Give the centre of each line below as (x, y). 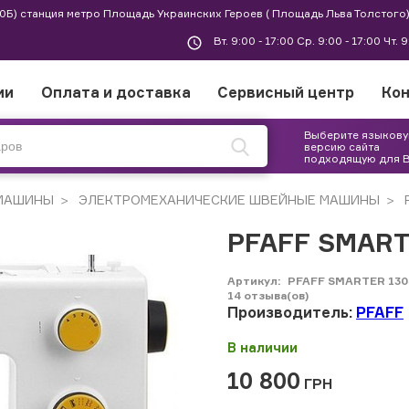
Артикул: (256, 281)
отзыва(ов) (276, 295)
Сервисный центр (286, 92)
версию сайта (342, 146)
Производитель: (292, 312)
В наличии (262, 347)
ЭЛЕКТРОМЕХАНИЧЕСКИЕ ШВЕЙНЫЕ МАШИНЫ (227, 199)
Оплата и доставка (115, 92)
